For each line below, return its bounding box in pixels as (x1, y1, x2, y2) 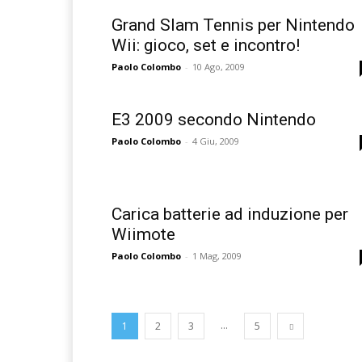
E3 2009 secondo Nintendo (112, 110, 316, 130)
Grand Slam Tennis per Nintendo (112, 15, 355, 36)
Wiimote (112, 225, 175, 245)
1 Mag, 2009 (192, 250, 242, 263)
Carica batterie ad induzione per (112, 204, 348, 225)
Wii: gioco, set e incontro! (112, 36, 300, 56)
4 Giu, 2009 (192, 135, 239, 148)
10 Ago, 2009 (192, 61, 245, 74)
